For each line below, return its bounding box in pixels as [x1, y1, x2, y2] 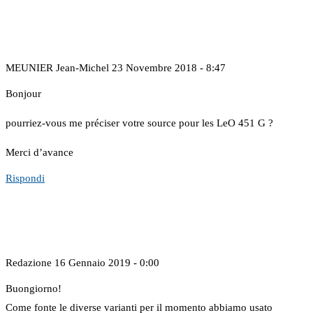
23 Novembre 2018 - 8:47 [112, 62, 226, 74]
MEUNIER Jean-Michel [6, 62, 109, 74]
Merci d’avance [6, 147, 73, 159]
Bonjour [6, 88, 41, 100]
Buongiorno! [6, 283, 61, 295]
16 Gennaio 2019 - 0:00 [54, 257, 159, 269]
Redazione [6, 257, 52, 269]
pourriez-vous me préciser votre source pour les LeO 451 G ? [6, 117, 273, 129]
